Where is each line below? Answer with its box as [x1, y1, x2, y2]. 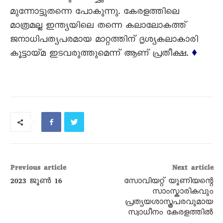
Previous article [10, 163, 66, 175]
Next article [171, 163, 213, 175]
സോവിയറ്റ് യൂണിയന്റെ [123, 176, 213, 189]
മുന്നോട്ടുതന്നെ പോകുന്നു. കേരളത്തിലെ [10, 6, 179, 20]
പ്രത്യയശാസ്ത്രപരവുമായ [124, 197, 213, 210]
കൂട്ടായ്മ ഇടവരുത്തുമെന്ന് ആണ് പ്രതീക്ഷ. [10, 48, 192, 62]
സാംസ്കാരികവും [152, 187, 213, 199]
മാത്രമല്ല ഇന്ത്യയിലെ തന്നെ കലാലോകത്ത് [10, 20, 186, 34]
